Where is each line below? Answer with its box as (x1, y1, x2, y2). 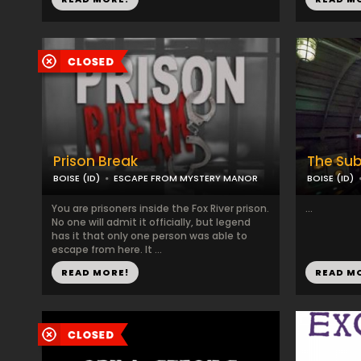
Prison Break (53, 151, 138, 171)
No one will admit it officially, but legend (52, 215, 251, 229)
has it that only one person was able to (52, 229, 247, 243)
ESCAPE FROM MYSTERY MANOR (114, 172, 258, 185)
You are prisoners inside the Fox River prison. (52, 201, 269, 215)
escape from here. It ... (52, 243, 162, 256)
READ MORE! (61, 266, 129, 279)
